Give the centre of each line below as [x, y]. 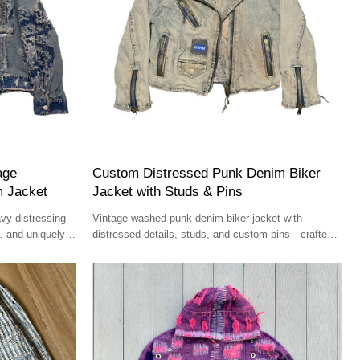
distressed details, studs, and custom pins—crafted [213, 235]
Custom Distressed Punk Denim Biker [207, 174]
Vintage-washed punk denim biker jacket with [198, 219]
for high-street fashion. [145, 251]
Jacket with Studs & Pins [168, 192]
